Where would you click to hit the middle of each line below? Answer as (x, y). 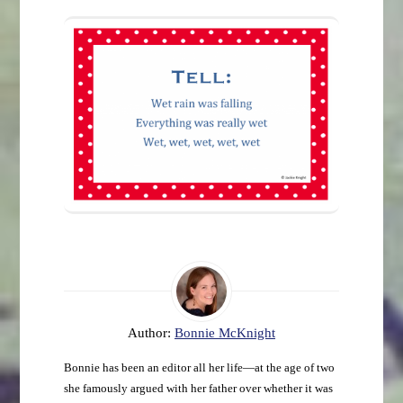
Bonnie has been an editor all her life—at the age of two (199, 368)
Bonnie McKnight (225, 333)
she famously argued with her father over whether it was (198, 389)
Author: (151, 333)
